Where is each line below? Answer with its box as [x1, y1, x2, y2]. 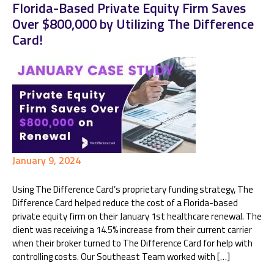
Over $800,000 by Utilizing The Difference [12, 13, 254, 34]
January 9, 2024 [12, 153, 81, 168]
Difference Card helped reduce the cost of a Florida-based [12, 196, 238, 210]
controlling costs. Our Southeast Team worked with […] [12, 250, 230, 264]
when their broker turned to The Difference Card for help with [12, 236, 253, 250]
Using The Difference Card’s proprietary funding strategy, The [12, 182, 253, 196]
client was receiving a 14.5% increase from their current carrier [12, 223, 252, 237]
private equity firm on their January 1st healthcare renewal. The [12, 209, 262, 223]
